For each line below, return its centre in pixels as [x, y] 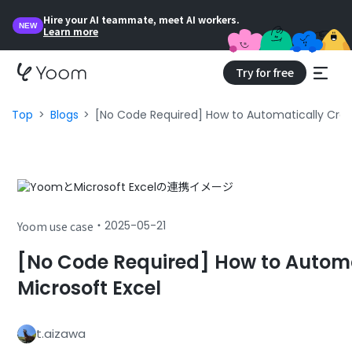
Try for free [264, 72]
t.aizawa [61, 334]
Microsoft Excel [90, 288]
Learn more [71, 31]
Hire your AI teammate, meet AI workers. [141, 19]
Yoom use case [56, 226]
